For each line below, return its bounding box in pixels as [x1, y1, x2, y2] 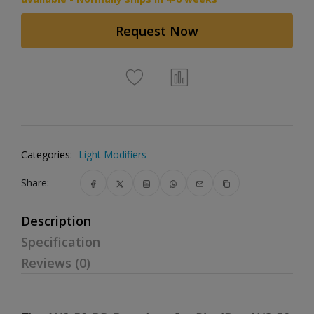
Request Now [116, 22, 198, 39]
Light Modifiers [78, 148, 146, 161]
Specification [21, 233, 100, 250]
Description [21, 212, 91, 229]
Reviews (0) [21, 254, 90, 271]
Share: [21, 176, 49, 189]
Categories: [21, 148, 72, 161]
